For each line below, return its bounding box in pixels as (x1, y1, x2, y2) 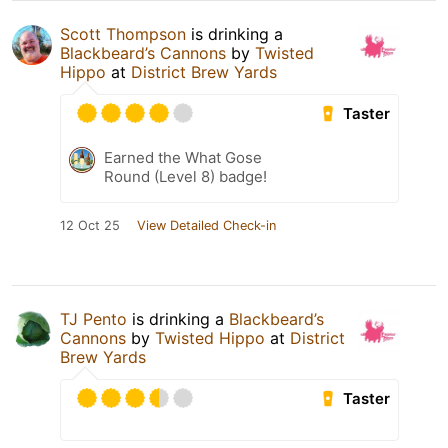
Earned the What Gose (104, 148, 262, 168)
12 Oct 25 (60, 218, 120, 234)
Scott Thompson (60, 24, 186, 45)
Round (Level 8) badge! (104, 167, 267, 187)
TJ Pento (60, 309, 127, 330)
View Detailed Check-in (137, 218, 276, 234)
